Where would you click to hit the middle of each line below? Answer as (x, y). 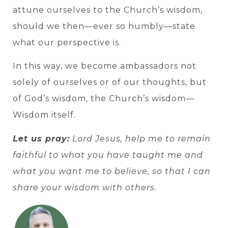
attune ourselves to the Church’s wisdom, (108, 10)
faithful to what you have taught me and (108, 155)
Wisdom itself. (44, 115)
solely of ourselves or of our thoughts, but (110, 82)
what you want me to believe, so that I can (112, 171)
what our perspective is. (67, 42)
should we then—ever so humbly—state (104, 26)
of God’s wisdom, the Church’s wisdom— (104, 99)
